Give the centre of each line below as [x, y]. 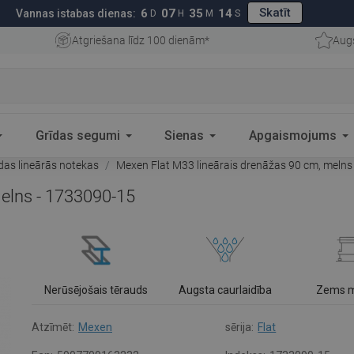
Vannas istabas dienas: [76, 13]
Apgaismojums [293, 135]
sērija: [240, 327]
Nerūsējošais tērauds [96, 290]
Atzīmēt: [53, 327]
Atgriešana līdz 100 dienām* [140, 40]
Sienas [185, 135]
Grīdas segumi [77, 135]
